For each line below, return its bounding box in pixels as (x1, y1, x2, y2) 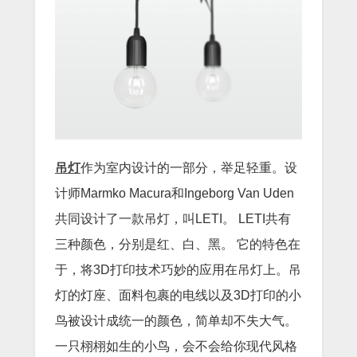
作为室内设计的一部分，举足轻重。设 (80, 161, 297, 175)
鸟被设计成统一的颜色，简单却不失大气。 (55, 314, 297, 328)
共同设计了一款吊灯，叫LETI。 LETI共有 (55, 212, 291, 226)
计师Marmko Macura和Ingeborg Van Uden (55, 186, 294, 200)
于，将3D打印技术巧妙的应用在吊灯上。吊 (55, 263, 301, 277)
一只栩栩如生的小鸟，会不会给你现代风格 (55, 339, 297, 353)
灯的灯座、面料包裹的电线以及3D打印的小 (55, 288, 301, 302)
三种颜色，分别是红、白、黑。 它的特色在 (55, 237, 300, 251)
